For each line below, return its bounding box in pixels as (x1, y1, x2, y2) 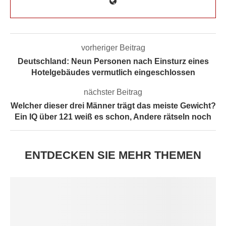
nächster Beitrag (84, 87, 142, 96)
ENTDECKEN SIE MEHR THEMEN (25, 148, 201, 161)
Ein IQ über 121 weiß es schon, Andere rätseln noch (15, 112, 211, 121)
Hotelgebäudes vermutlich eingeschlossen (31, 68, 195, 77)
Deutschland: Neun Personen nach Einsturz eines (17, 56, 209, 66)
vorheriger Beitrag (81, 43, 145, 52)
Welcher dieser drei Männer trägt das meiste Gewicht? (10, 101, 216, 110)
